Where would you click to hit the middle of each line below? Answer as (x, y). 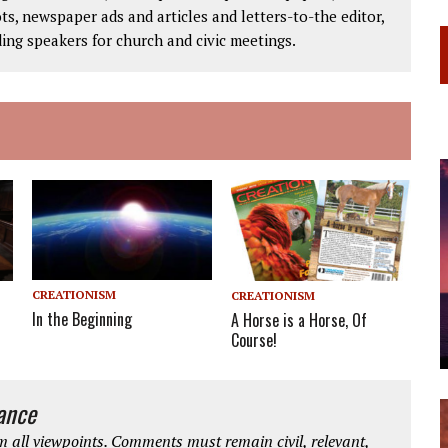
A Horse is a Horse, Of (299, 319)
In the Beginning (82, 318)
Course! (254, 339)
